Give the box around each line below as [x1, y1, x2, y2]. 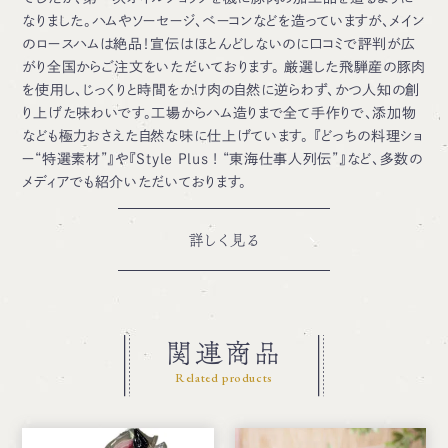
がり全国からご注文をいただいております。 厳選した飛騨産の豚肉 [22, 60, 426, 74]
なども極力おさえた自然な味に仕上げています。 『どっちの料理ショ [22, 129, 423, 143]
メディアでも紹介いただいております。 [22, 175, 248, 189]
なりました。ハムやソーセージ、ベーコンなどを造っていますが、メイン [22, 14, 425, 28]
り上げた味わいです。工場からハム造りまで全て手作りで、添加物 [22, 106, 417, 120]
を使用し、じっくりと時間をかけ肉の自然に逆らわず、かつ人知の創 [22, 83, 421, 97]
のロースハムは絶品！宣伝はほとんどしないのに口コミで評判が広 [22, 37, 416, 51]
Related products [175, 370, 273, 386]
